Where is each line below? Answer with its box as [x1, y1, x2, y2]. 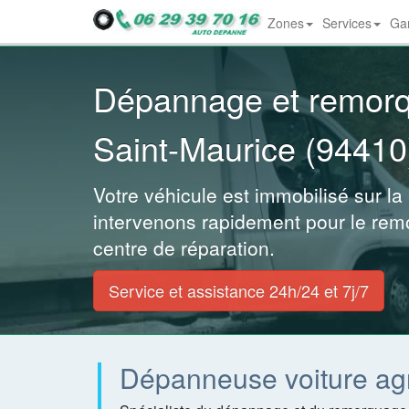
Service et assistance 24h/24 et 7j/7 [109, 278, 369, 302]
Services [322, 14, 372, 32]
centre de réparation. [93, 234, 275, 261]
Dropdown [309, 26, 368, 45]
